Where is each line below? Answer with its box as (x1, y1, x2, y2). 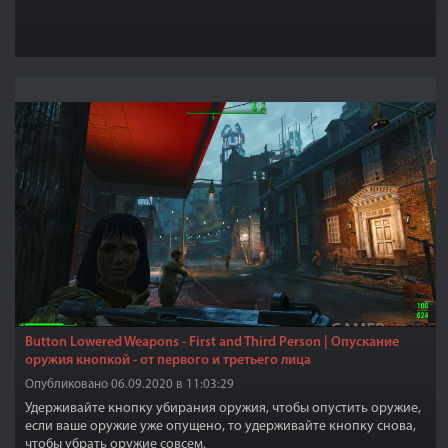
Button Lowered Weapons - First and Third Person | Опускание (25, 335, 399, 350)
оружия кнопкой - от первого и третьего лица (25, 353, 311, 368)
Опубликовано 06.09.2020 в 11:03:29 (25, 378, 234, 391)
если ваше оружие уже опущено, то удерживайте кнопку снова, (25, 419, 416, 434)
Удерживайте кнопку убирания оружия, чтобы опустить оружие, (25, 401, 421, 416)
